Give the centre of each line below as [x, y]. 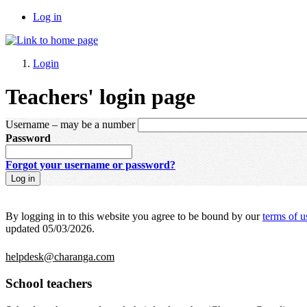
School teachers [49, 283]
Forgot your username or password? [90, 164]
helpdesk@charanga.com [60, 257]
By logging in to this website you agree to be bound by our [134, 216]
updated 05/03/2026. [50, 228]
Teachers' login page [100, 97]
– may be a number [92, 124]
